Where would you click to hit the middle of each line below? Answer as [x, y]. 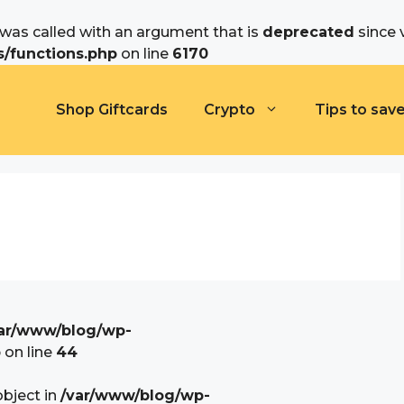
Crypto [230, 110]
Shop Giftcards [112, 110]
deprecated [308, 32]
